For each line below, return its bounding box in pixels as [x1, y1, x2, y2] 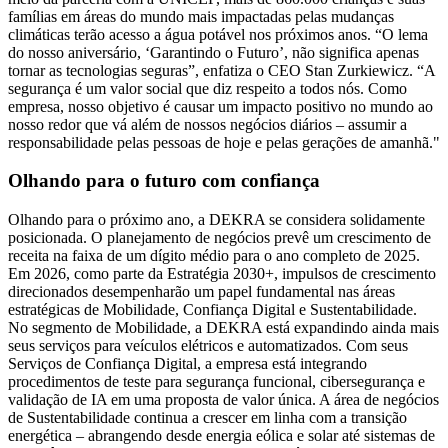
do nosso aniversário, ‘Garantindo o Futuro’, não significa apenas [8, 43, 419, 61]
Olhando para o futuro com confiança [8, 170, 320, 192]
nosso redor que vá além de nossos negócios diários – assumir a [8, 115, 407, 133]
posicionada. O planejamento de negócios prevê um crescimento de [8, 229, 431, 247]
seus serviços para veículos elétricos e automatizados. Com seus [8, 337, 408, 355]
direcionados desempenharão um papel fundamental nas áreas [8, 283, 395, 301]
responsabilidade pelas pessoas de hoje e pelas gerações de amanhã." [8, 133, 440, 151]
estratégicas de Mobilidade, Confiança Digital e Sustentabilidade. [8, 301, 417, 319]
